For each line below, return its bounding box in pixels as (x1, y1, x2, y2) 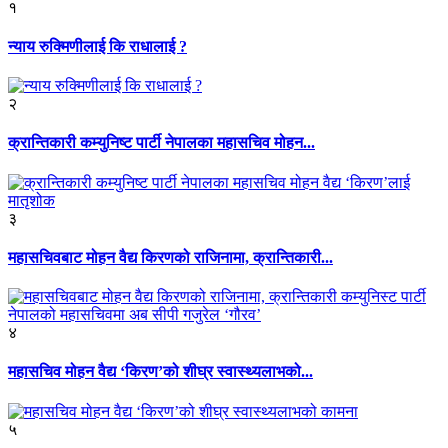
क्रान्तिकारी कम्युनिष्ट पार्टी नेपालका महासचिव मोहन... (8, 134, 315, 152)
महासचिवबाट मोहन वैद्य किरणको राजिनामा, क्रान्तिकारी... (8, 248, 333, 266)
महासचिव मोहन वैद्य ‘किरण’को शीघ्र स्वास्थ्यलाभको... (8, 363, 313, 381)
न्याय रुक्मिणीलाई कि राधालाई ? (8, 37, 187, 55)
